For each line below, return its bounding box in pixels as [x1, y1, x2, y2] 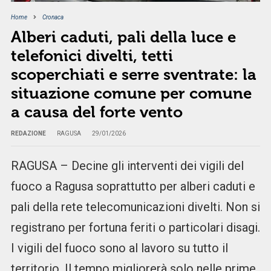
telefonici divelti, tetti [10, 47, 173, 66]
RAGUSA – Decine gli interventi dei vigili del [10, 158, 244, 174]
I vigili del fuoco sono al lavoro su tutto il [10, 241, 228, 256]
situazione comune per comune [10, 84, 252, 103]
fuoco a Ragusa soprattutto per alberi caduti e [10, 179, 255, 194]
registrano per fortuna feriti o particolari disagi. [10, 220, 260, 235]
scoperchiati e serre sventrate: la [10, 65, 256, 85]
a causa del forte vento [10, 103, 183, 122]
